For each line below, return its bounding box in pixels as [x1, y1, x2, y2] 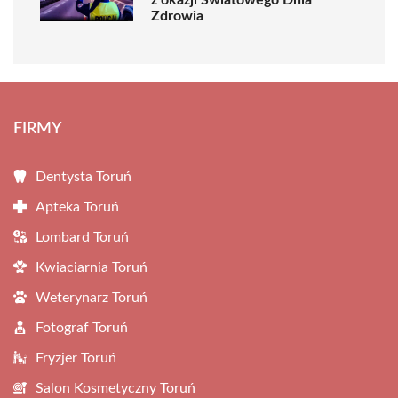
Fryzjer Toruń [36, 351, 116, 365]
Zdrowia [151, 9, 203, 23]
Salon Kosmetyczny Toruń [36, 381, 195, 395]
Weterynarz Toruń [36, 291, 147, 305]
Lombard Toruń [36, 230, 129, 244]
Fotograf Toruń [36, 321, 128, 335]
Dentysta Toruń [36, 170, 131, 184]
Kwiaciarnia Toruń [36, 260, 147, 275]
